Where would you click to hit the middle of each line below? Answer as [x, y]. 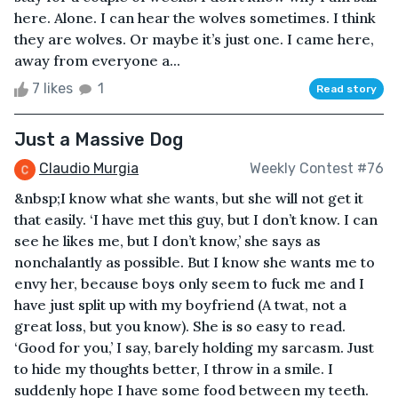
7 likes [52, 88]
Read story [346, 88]
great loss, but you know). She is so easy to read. [180, 326]
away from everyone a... [97, 60]
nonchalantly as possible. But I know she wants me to [195, 262]
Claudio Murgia [89, 168]
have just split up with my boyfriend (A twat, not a [180, 304]
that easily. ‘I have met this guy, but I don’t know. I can [196, 219]
